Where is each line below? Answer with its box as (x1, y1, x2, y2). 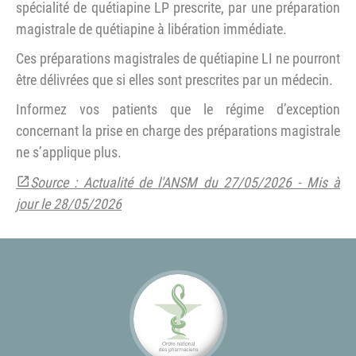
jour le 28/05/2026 (16, 195, 122, 212)
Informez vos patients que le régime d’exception (16, 101, 340, 118)
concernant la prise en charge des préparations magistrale (16, 122, 340, 139)
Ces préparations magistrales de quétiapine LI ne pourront (16, 50, 340, 67)
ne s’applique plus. (16, 144, 122, 161)
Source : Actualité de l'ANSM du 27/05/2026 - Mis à (30, 174, 340, 191)
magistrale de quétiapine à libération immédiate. (16, 21, 287, 37)
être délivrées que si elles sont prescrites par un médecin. (16, 72, 333, 88)
